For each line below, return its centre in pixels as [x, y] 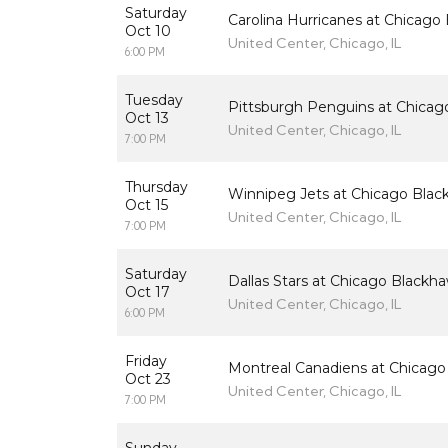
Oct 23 [148, 379]
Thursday [156, 187]
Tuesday [154, 100]
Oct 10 [148, 31]
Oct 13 [147, 118]
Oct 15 [146, 205]
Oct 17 [147, 292]
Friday [146, 361]
